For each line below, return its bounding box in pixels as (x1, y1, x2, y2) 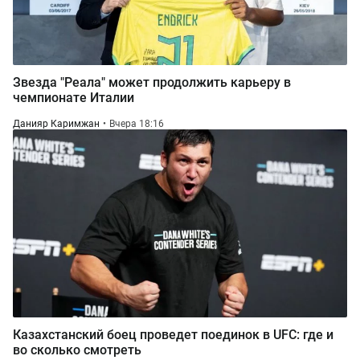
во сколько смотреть (13, 342, 141, 358)
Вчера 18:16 (109, 118, 164, 129)
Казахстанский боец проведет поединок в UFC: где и (13, 327, 333, 342)
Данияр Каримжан (13, 118, 100, 129)
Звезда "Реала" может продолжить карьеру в (13, 75, 291, 90)
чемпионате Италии (13, 90, 134, 105)
